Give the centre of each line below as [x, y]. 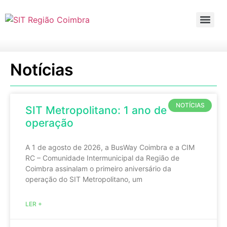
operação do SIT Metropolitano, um [84, 179]
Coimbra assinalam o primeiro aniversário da [98, 168]
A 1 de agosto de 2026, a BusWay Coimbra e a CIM [110, 147]
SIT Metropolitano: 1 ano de [96, 110]
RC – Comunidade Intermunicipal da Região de [102, 158]
